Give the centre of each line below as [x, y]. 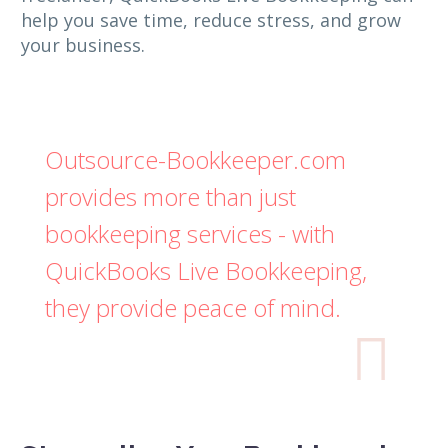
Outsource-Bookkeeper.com [195, 159]
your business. [83, 44]
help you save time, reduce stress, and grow [211, 19]
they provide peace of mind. [193, 307]
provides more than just [170, 196]
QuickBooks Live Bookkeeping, [206, 270]
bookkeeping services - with [190, 233]
